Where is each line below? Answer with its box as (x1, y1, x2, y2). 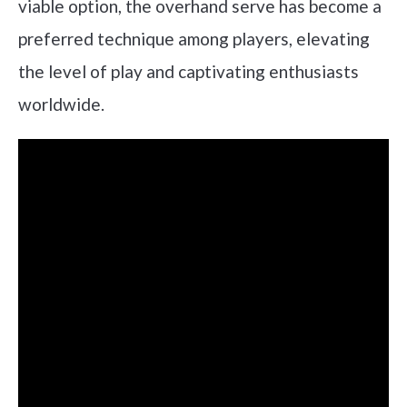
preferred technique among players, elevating (18, 28, 370, 50)
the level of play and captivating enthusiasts (18, 61, 359, 83)
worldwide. (18, 94, 104, 115)
